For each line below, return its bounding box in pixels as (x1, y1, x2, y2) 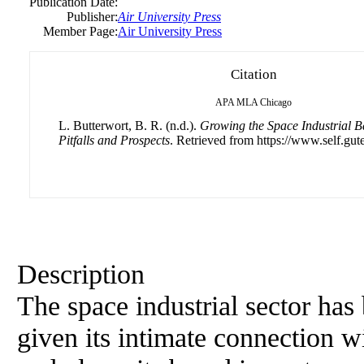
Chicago (260, 97, 292, 108)
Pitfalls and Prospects (58, 133, 170, 147)
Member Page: (43, 24, 118, 38)
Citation (230, 67, 277, 82)
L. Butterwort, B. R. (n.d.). (58, 119, 200, 132)
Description (17, 258, 145, 289)
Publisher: (67, 10, 118, 24)
